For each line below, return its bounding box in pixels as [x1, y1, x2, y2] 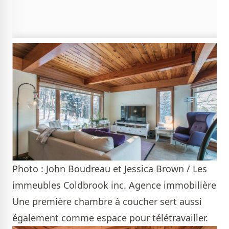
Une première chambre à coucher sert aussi [12, 195, 202, 208]
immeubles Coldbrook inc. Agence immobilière [12, 179, 216, 192]
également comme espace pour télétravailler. [12, 212, 211, 224]
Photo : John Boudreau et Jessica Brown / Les [12, 163, 207, 175]
